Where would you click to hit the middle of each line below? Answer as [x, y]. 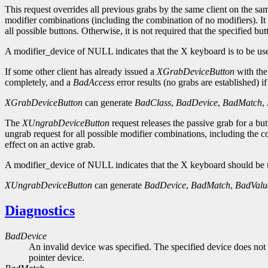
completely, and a [39, 83]
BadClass [153, 103]
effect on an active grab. [50, 145]
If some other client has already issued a [81, 72]
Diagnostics [40, 211]
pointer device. [57, 258]
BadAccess [94, 83]
